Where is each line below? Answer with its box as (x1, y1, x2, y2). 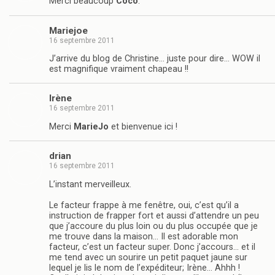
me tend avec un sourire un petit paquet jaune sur (49, 252, 247, 263)
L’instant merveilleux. (49, 179, 131, 190)
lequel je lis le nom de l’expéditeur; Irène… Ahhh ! (49, 262, 240, 273)
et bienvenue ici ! (109, 121, 177, 132)
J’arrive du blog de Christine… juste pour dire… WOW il (49, 53, 260, 64)
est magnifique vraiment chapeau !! (49, 64, 188, 75)
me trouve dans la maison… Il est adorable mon (49, 231, 238, 242)
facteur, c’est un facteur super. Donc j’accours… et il (49, 241, 255, 252)
